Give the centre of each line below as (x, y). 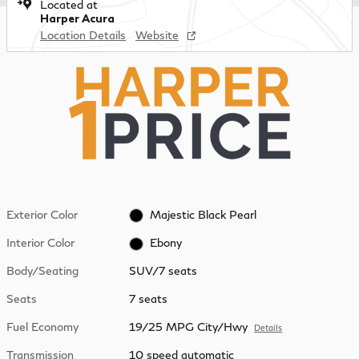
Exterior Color (42, 214)
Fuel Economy (42, 327)
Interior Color (40, 242)
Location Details (83, 34)
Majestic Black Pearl (203, 214)
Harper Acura (77, 18)
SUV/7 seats (163, 271)
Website (157, 34)
